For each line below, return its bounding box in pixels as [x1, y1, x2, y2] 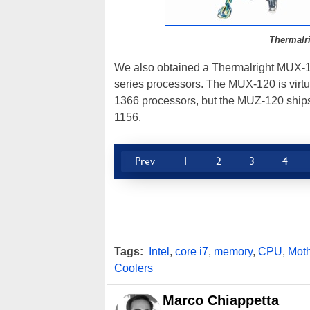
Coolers [114, 262, 153, 275]
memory [214, 246, 253, 258]
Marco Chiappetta [163, 293, 279, 309]
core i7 [175, 246, 208, 258]
